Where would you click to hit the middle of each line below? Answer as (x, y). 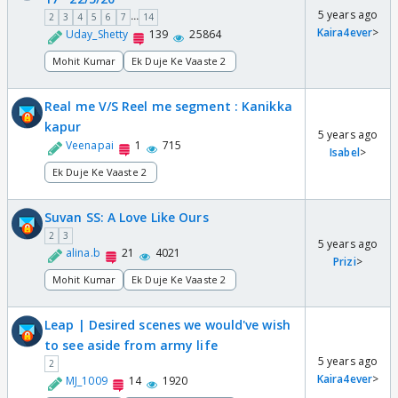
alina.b (83, 252)
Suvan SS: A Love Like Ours (127, 217)
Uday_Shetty (97, 34)
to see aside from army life (131, 345)
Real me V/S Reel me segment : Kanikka (168, 106)
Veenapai (90, 145)
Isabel (345, 152)
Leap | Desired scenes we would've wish (167, 324)
